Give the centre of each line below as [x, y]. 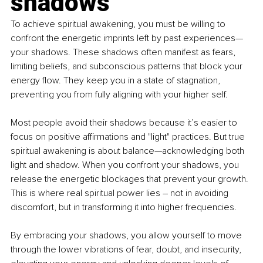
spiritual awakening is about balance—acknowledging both [129, 151]
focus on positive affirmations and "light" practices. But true [129, 137]
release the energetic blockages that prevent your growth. [131, 179]
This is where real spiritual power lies [87, 193]
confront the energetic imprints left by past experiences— [127, 38]
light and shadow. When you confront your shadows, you [126, 165]
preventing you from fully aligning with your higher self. [119, 95]
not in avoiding [199, 193]
